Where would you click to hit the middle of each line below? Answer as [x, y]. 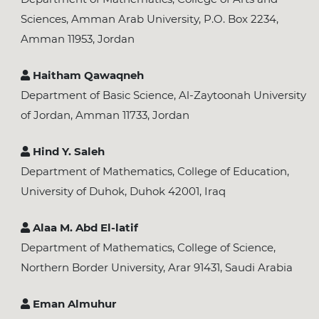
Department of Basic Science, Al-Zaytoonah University [163, 95]
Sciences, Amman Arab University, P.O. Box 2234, [149, 19]
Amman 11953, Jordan [77, 39]
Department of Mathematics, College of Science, [148, 247]
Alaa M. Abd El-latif [84, 227]
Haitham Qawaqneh [87, 75]
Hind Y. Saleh [67, 151]
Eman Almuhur [73, 303]
